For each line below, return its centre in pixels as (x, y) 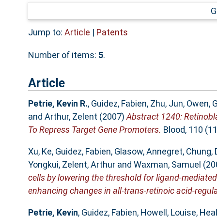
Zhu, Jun (166, 104)
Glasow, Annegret (148, 152)
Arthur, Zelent (71, 117)
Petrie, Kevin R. (58, 104)
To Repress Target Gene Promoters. (94, 130)
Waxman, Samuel (167, 165)
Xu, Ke (40, 152)
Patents (112, 32)
